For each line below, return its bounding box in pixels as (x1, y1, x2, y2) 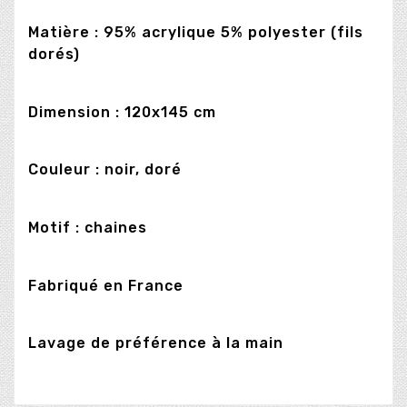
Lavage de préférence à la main (28, 334, 283, 352)
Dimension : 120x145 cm (28, 103, 216, 121)
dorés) (28, 45, 80, 64)
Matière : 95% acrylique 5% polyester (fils (28, 24, 363, 42)
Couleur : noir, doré (28, 161, 182, 179)
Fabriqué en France (28, 276, 184, 294)
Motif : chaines (28, 219, 147, 237)
